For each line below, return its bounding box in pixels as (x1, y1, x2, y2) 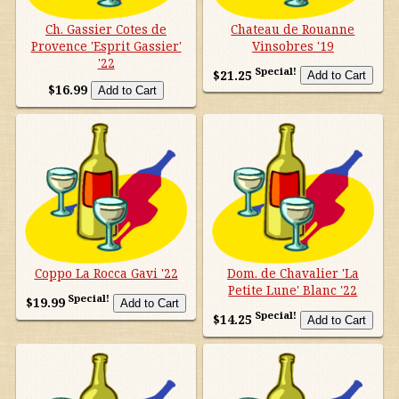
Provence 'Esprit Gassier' (30, 37, 182, 54)
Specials (20, 107, 77, 128)
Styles (20, 151, 61, 173)
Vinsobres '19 (251, 37, 334, 54)
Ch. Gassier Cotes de (45, 20, 167, 37)
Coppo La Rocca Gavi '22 (34, 265, 178, 282)
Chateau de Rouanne (231, 20, 355, 37)
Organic (20, 63, 77, 85)
